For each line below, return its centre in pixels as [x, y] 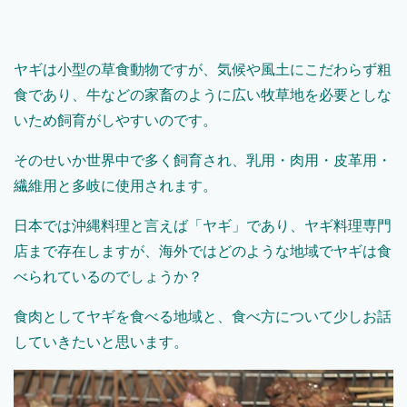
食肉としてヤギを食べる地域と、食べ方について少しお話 [203, 317]
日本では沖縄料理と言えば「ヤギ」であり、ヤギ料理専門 [203, 226]
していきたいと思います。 [101, 342]
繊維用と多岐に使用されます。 [115, 186]
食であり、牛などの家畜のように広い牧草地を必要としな [203, 95]
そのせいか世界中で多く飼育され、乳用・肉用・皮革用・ [203, 161]
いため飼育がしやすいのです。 [115, 121]
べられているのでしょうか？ [108, 277]
